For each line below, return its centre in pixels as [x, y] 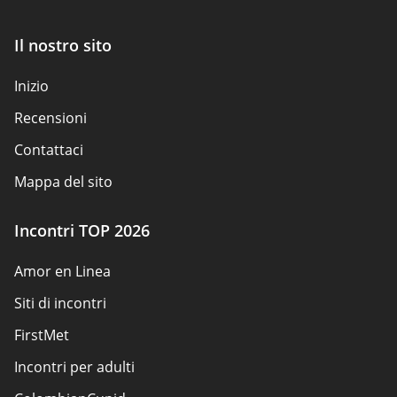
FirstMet [42, 335]
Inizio [31, 86]
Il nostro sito [63, 45]
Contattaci [49, 149]
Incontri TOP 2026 [82, 230]
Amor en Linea [62, 271]
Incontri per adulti [74, 366]
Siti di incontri [60, 303]
